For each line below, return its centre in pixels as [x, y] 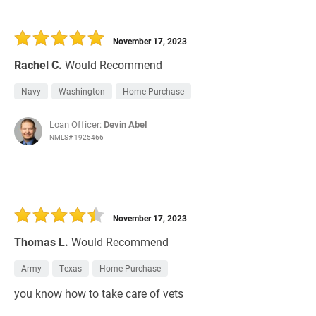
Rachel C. [38, 65]
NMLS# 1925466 [77, 137]
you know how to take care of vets [99, 293]
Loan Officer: [77, 124]
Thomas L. [41, 242]
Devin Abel [125, 124]
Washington [82, 91]
